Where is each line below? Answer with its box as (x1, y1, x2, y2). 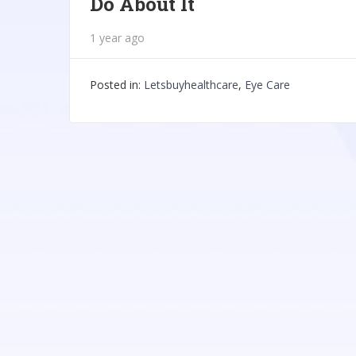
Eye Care (245, 77, 290, 92)
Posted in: (90, 77, 144, 92)
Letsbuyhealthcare (144, 77, 238, 92)
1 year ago (90, 30, 145, 45)
